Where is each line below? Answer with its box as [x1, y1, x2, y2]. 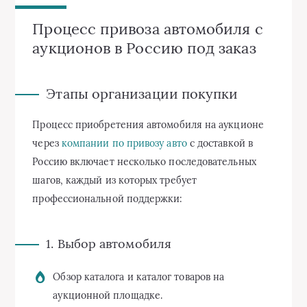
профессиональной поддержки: [32, 193, 183, 205]
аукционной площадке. [53, 288, 163, 302]
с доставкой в [186, 137, 253, 149]
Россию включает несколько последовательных [32, 156, 256, 168]
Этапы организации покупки [46, 85, 238, 102]
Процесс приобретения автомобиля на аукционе [32, 119, 264, 131]
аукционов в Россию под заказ [32, 38, 256, 58]
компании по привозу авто [61, 137, 187, 149]
